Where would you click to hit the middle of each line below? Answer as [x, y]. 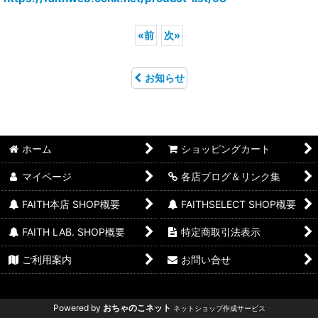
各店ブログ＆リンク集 [231, 176]
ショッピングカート [226, 149]
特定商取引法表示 [221, 232]
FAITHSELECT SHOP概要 [239, 204]
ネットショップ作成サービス [219, 308]
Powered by [78, 308]
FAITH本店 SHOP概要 [71, 204]
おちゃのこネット [137, 308]
